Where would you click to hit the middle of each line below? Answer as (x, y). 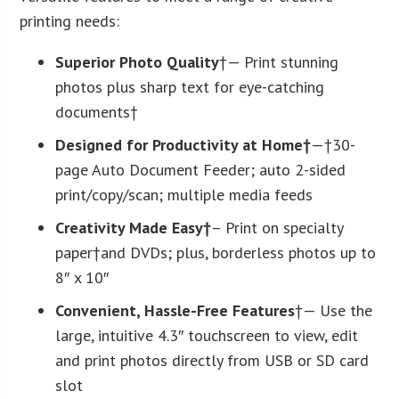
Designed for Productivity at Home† (183, 144)
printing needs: (70, 20)
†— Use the (334, 310)
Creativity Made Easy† (134, 227)
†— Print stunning (279, 61)
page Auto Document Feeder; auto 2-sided (201, 169)
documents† (97, 111)
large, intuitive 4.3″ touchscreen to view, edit (207, 335)
